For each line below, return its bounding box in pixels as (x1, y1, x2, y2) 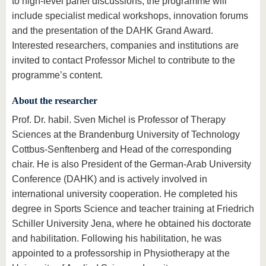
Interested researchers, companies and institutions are (12, 40, 239, 51)
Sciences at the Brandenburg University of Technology (12, 129, 240, 140)
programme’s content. (12, 70, 103, 81)
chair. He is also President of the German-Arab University (12, 159, 251, 170)
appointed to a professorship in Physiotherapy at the (12, 248, 230, 259)
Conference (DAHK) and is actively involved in (12, 174, 207, 185)
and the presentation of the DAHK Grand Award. (12, 26, 213, 36)
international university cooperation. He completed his (12, 189, 237, 199)
